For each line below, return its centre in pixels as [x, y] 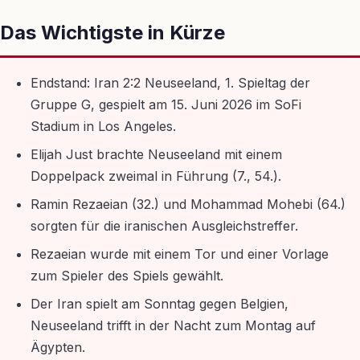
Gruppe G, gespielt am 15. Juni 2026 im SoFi [166, 104]
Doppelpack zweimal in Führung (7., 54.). [156, 176]
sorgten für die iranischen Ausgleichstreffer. [164, 226]
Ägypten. [58, 347]
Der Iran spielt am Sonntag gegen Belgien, [160, 304]
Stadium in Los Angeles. [103, 126]
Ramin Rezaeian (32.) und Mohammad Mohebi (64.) [188, 204]
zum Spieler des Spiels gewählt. [127, 276]
